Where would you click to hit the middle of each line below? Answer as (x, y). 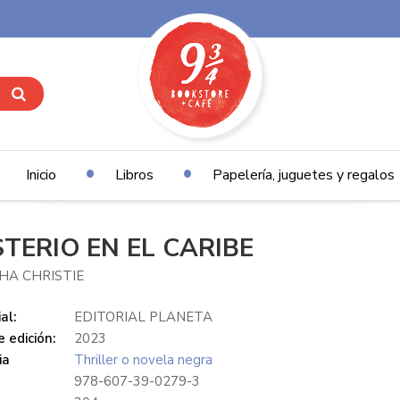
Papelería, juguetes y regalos (303, 175)
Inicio (41, 175)
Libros (134, 175)
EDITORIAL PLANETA (143, 317)
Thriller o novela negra (143, 360)
